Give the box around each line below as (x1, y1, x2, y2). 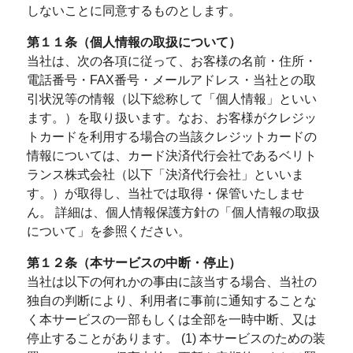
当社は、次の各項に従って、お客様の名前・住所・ (26, 54, 317, 68)
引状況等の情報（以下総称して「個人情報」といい (26, 92, 317, 106)
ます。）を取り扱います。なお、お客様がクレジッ (26, 111, 317, 124)
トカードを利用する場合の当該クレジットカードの (26, 130, 317, 143)
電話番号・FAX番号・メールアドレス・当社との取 (26, 73, 316, 87)
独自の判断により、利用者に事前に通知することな (26, 294, 317, 307)
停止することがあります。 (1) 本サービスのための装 (26, 332, 325, 345)
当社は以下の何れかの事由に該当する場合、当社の (26, 275, 317, 288)
